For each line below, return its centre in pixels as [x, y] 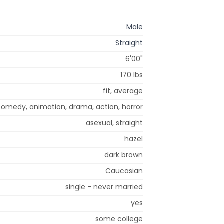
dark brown [124, 155]
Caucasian [124, 171]
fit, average [123, 91]
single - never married [104, 187]
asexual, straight [114, 123]
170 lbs [132, 75]
